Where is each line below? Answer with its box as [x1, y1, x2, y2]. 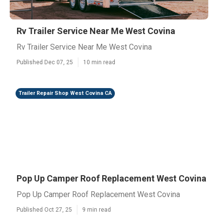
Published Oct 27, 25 [17, 206, 72, 213]
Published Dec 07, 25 [17, 59, 73, 66]
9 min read [82, 206, 111, 213]
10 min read [83, 59, 115, 66]
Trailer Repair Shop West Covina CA [18, 90, 112, 96]
